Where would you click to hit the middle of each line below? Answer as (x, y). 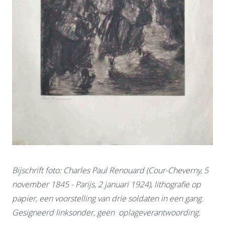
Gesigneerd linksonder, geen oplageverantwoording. (106, 212)
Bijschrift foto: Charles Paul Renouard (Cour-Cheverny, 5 (110, 170)
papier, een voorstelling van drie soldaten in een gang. (108, 198)
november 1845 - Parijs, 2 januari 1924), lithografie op (106, 184)
